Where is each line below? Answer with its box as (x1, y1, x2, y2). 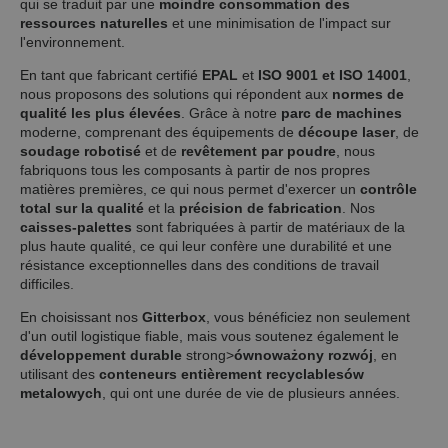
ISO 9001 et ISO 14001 (258, 66, 407, 83)
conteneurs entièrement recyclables (99, 365, 344, 382)
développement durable (20, 346, 182, 363)
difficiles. (20, 275, 74, 292)
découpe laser (298, 123, 395, 140)
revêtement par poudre (181, 142, 336, 159)
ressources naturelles (20, 14, 168, 31)
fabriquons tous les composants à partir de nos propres (20, 161, 370, 178)
